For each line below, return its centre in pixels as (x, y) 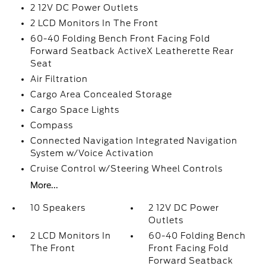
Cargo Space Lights (75, 110)
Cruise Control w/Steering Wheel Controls (126, 169)
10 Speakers (58, 208)
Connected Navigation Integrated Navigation (134, 141)
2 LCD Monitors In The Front (94, 23)
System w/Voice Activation (92, 153)
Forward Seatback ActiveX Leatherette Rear (132, 51)
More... (44, 185)
